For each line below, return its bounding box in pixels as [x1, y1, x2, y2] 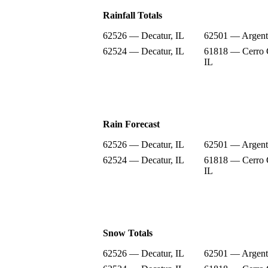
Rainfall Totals [103, 10, 162, 20]
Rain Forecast [103, 118, 160, 129]
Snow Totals [103, 227, 153, 238]
